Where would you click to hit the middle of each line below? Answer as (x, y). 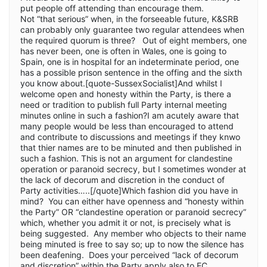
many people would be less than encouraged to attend (127, 126)
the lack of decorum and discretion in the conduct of (122, 179)
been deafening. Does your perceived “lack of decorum (129, 254)
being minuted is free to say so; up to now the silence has (132, 244)
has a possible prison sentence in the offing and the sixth (131, 72)
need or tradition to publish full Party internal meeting (124, 104)
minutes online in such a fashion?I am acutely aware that (130, 115)
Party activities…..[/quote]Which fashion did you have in (129, 190)
